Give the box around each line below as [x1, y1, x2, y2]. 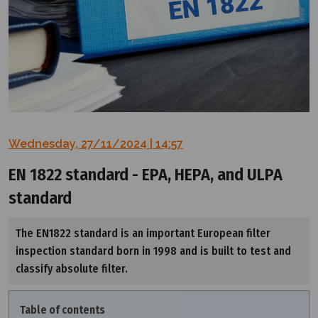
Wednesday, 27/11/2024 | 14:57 [9, 136, 183, 150]
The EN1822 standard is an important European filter [16, 226, 270, 240]
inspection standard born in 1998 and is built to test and [16, 243, 291, 258]
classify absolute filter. [16, 261, 128, 275]
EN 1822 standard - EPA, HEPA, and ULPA [9, 164, 283, 185]
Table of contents [20, 302, 105, 317]
